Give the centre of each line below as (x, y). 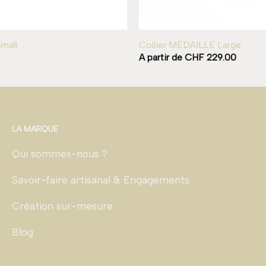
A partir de (161, 58)
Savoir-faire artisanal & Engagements (101, 180)
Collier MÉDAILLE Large (190, 45)
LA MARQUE (35, 129)
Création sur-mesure (62, 206)
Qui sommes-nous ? (60, 154)
